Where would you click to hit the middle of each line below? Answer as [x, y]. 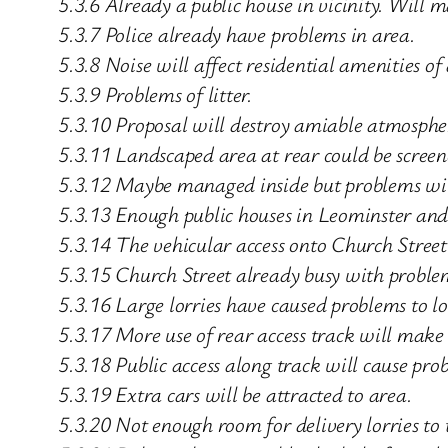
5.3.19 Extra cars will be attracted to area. [235, 394]
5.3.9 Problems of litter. [155, 94]
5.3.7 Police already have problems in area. [236, 34]
